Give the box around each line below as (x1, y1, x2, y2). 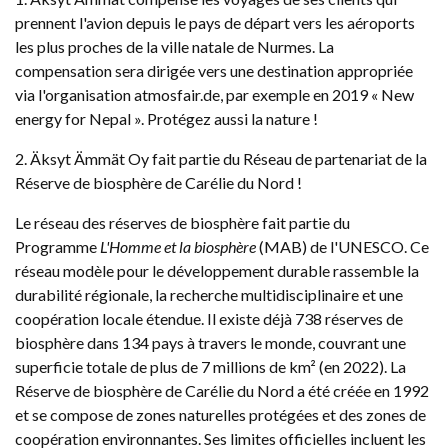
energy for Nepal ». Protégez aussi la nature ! (15, 109, 318, 128)
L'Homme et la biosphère (100, 237, 256, 256)
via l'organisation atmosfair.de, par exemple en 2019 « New (15, 85, 414, 104)
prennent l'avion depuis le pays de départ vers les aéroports (15, 13, 415, 32)
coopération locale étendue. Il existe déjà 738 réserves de (15, 309, 403, 328)
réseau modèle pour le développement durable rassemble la (15, 261, 419, 280)
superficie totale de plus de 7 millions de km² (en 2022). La (15, 357, 406, 376)
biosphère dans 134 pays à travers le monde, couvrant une (15, 333, 406, 352)
